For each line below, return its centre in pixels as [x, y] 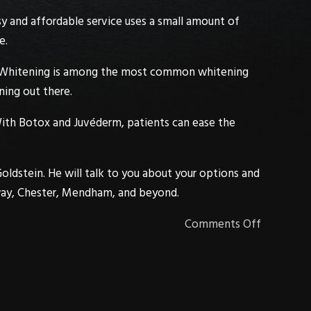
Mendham [87, 193]
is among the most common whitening [149, 72]
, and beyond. [146, 193]
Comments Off [223, 224]
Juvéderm [98, 123]
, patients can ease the [178, 123]
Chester [37, 193]
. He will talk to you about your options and [151, 174]
